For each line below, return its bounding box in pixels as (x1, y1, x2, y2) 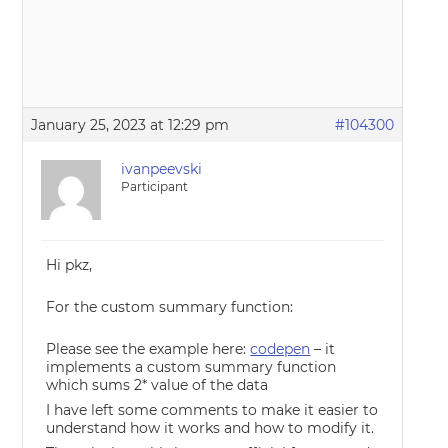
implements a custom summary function (46, 358, 337, 377)
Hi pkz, (46, 256, 93, 275)
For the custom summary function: (46, 298, 294, 317)
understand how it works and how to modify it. (46, 419, 375, 438)
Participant (121, 179, 189, 195)
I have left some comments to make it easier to (46, 401, 379, 420)
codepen (250, 340, 311, 359)
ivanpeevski (121, 160, 203, 179)
